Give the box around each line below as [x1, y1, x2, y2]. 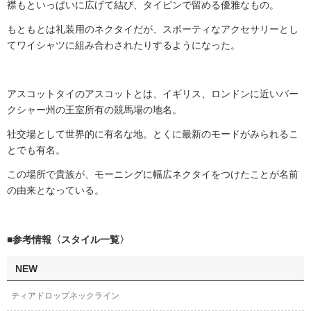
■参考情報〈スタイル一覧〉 [7, 234, 129, 246]
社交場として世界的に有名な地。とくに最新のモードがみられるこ [7, 128, 299, 140]
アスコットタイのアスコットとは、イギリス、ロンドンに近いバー [7, 88, 299, 100]
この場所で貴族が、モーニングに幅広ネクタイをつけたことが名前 [7, 169, 299, 180]
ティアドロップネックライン [11, 291, 119, 301]
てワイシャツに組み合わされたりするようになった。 [7, 40, 240, 51]
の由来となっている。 [7, 185, 104, 196]
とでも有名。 [7, 144, 65, 156]
